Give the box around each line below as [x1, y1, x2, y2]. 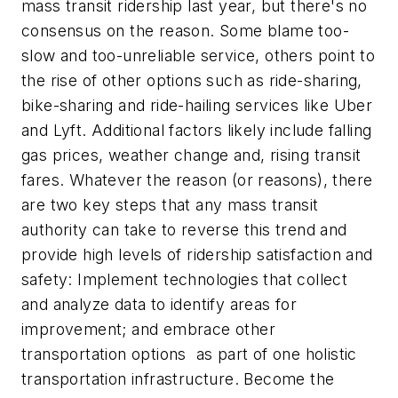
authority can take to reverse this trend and [21, 220, 347, 240]
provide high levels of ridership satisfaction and [21, 245, 373, 265]
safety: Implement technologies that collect [21, 270, 348, 290]
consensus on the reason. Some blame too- [21, 21, 349, 41]
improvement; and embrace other [21, 320, 275, 339]
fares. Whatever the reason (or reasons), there [21, 171, 373, 190]
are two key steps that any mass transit [21, 195, 319, 215]
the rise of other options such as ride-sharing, [21, 71, 362, 91]
